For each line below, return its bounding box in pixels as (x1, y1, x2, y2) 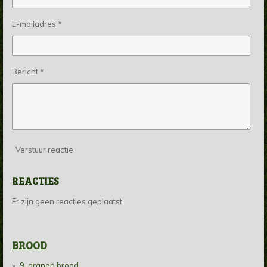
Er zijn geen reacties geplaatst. (12, 197, 124, 207)
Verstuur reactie (15, 144, 73, 154)
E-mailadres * (12, 19, 62, 29)
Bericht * (12, 67, 44, 77)
